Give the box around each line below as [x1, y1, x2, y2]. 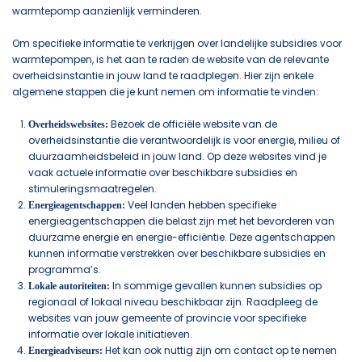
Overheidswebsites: [28, 119, 108, 130]
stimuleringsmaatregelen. [28, 182, 157, 196]
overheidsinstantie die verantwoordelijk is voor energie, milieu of [28, 133, 340, 147]
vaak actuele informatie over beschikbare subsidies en [28, 166, 297, 179]
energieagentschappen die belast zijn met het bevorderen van [28, 214, 335, 228]
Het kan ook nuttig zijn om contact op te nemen [103, 343, 337, 357]
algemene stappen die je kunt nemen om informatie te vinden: [12, 85, 318, 99]
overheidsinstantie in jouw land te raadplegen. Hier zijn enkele [12, 69, 314, 82]
